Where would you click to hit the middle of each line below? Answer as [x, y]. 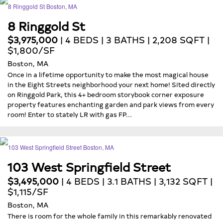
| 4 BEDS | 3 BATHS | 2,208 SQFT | [134, 40]
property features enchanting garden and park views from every [111, 104]
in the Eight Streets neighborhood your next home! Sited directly [111, 84]
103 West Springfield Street [89, 167]
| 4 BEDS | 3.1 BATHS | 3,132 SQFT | [136, 181]
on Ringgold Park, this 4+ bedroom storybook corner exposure [106, 94]
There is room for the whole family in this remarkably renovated [110, 215]
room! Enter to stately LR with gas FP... [70, 114]
